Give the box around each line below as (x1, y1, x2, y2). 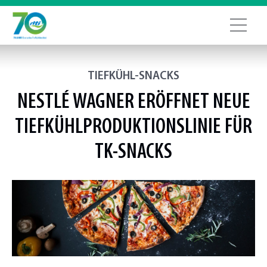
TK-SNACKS (95, 142, 172, 163)
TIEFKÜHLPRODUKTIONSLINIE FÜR (15, 117, 252, 138)
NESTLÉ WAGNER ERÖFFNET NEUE (17, 92, 250, 113)
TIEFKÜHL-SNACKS (88, 71, 179, 82)
